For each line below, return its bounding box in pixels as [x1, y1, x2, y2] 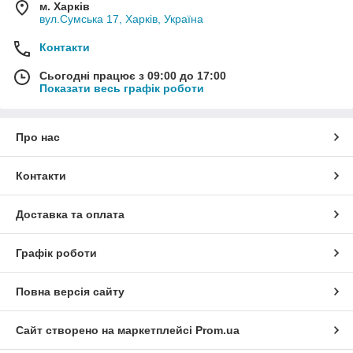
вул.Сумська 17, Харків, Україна [39, 13, 203, 26]
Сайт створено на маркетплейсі [16, 324, 195, 337]
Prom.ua [195, 324, 240, 337]
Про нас [16, 131, 60, 144]
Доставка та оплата [16, 208, 124, 221]
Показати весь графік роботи [39, 82, 204, 95]
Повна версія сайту [16, 285, 124, 299]
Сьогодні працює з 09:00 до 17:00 [39, 69, 226, 83]
